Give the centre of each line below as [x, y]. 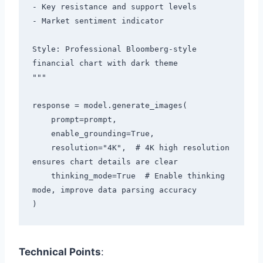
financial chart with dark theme [105, 63]
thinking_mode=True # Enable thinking [41, 176]
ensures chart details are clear [105, 162]
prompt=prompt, [41, 120]
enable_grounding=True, [41, 134]
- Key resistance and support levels [114, 7]
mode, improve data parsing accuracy [114, 190]
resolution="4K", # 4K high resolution [41, 148]
